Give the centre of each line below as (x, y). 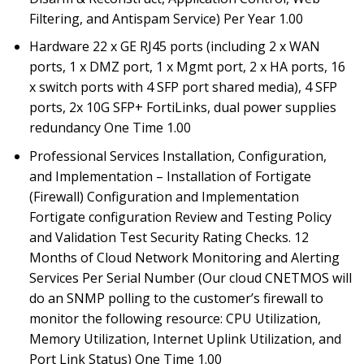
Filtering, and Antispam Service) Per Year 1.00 (166, 18)
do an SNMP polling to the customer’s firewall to (176, 298)
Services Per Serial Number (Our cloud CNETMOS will (190, 277)
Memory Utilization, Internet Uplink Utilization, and (185, 338)
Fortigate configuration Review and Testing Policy (180, 217)
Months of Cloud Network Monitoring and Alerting (184, 257)
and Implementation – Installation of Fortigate (170, 176)
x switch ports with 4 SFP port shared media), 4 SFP (183, 87)
